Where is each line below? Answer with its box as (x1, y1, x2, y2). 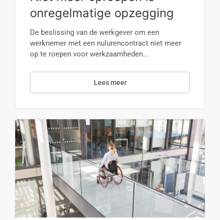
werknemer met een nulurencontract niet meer (30, 39, 181, 48)
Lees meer (93, 79, 127, 86)
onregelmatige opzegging (30, 6, 174, 20)
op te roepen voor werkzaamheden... (30, 50, 149, 58)
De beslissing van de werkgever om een (30, 28, 159, 37)
